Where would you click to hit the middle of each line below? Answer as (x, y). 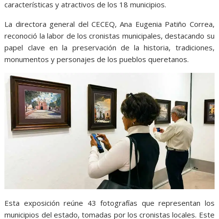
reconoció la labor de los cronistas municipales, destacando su (109, 36)
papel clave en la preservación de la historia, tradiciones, (109, 48)
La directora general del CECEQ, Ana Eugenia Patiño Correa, (109, 24)
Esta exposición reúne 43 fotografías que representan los (109, 203)
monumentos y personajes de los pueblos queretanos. (97, 59)
